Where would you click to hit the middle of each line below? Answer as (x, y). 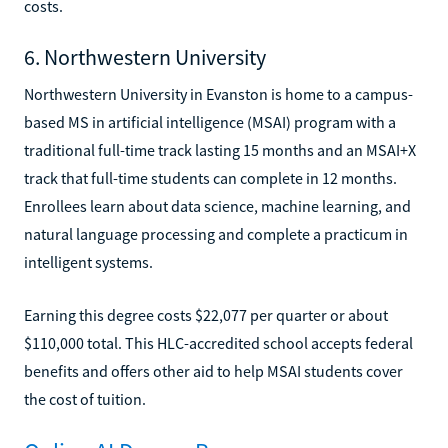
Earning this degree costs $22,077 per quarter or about (206, 314)
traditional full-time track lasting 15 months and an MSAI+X (220, 149)
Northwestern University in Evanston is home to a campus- (218, 93)
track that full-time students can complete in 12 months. (210, 177)
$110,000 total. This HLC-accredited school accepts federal (218, 342)
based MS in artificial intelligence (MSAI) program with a (210, 121)
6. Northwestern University (145, 56)
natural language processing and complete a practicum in (216, 233)
